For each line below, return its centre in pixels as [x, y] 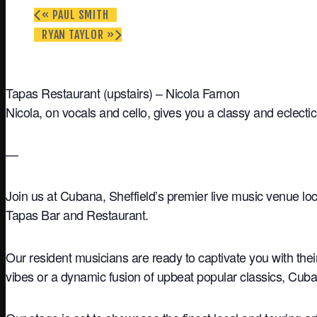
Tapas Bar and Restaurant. [77, 215]
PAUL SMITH [79, 15]
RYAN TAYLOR [74, 34]
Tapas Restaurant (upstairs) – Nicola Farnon [123, 92]
